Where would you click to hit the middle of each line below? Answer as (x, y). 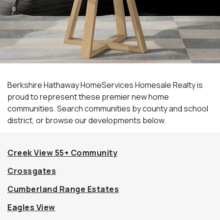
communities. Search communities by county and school (108, 109)
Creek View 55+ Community (62, 153)
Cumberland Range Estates (63, 189)
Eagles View (31, 207)
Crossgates (32, 171)
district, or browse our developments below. (87, 120)
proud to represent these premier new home (88, 97)
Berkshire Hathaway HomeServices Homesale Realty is (105, 85)
